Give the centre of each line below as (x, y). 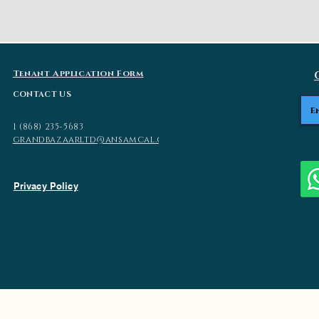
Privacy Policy (46, 186)
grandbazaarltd (54, 140)
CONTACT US (42, 94)
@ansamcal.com (138, 140)
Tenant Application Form (78, 73)
